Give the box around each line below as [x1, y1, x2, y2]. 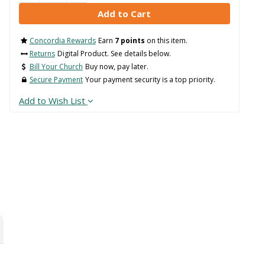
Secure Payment [29, 75, 83, 85]
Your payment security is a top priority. [85, 75, 215, 85]
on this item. [144, 35, 188, 46]
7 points [114, 35, 145, 46]
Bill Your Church [29, 62, 83, 72]
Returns [29, 49, 55, 59]
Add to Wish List [18, 95, 85, 107]
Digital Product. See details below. [57, 49, 171, 59]
